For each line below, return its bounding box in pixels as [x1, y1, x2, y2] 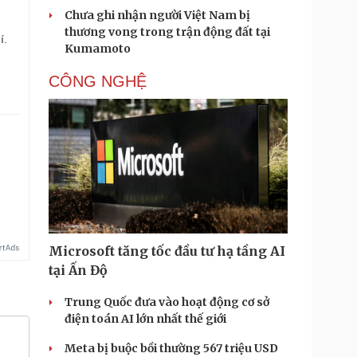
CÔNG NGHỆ [49, 73, 147, 90]
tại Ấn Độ [49, 262, 108, 278]
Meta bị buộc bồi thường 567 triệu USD [65, 341, 278, 355]
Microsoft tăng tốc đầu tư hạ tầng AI [49, 243, 285, 259]
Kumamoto [65, 41, 131, 56]
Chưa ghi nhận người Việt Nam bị [65, 8, 250, 22]
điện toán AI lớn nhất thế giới [65, 312, 226, 326]
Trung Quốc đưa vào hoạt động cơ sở [65, 295, 269, 309]
